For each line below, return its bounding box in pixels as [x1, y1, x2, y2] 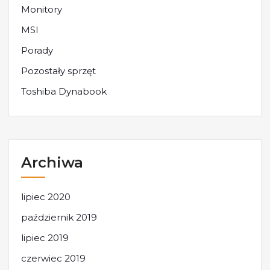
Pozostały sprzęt [21, 64, 96, 77]
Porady [21, 44, 53, 56]
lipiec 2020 [21, 190, 71, 202]
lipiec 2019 [21, 231, 69, 243]
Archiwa [21, 153, 83, 171]
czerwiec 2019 [21, 252, 86, 264]
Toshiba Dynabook [21, 85, 107, 97]
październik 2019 [21, 211, 97, 223]
